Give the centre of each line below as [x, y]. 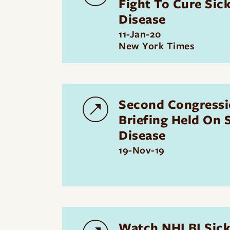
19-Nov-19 [142, 150]
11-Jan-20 [140, 34]
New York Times [157, 46]
